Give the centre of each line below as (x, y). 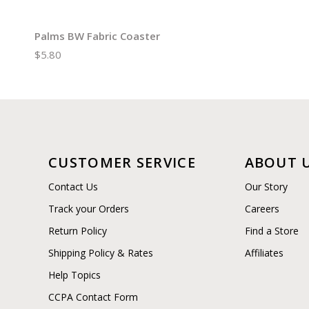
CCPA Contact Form (93, 297)
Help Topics (74, 275)
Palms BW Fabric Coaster (97, 36)
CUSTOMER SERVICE (122, 163)
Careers (262, 209)
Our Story (266, 187)
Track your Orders (89, 209)
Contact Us (73, 187)
